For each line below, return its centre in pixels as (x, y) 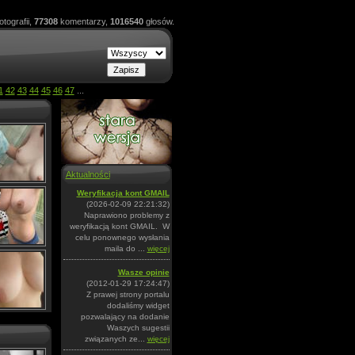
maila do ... (126, 248)
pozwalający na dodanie (125, 317)
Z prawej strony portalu (128, 294)
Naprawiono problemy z (126, 215)
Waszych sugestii (138, 328)
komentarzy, (84, 21)
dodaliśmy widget (138, 305)
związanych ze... (116, 339)
